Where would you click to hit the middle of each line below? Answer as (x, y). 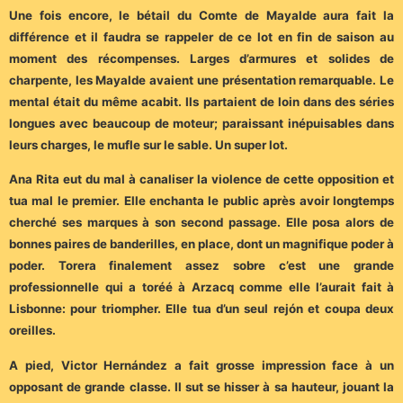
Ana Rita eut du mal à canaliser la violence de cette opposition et (201, 179)
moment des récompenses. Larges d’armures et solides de (201, 58)
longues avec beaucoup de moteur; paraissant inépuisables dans (201, 123)
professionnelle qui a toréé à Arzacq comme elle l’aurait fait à (201, 287)
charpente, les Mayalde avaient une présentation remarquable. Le (201, 80)
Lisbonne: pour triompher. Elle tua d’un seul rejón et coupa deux (201, 309)
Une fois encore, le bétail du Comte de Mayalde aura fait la (201, 15)
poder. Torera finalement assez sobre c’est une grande (201, 266)
